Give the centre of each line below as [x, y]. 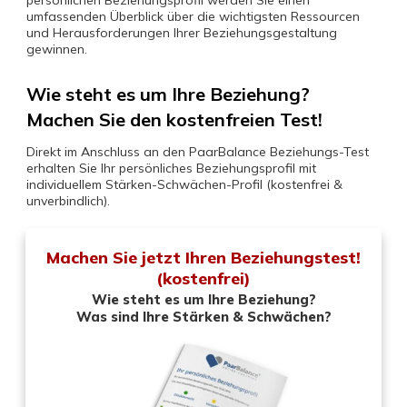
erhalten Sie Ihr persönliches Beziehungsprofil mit [171, 168]
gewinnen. [57, 49]
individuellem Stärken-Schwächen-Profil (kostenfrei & [184, 184]
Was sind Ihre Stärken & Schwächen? [203, 317]
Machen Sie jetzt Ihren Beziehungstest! [203, 258]
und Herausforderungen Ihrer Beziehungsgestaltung [182, 33]
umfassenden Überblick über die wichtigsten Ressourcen [193, 16]
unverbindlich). [68, 201]
